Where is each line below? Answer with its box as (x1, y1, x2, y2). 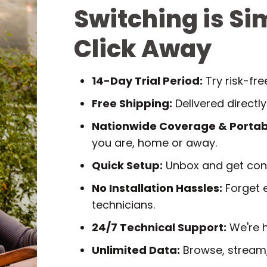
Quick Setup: (91, 158, 163, 173)
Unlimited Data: (91, 243, 180, 257)
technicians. (91, 197, 155, 212)
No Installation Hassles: (91, 181, 222, 195)
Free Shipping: (91, 96, 172, 111)
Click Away (73, 32, 212, 66)
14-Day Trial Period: (91, 73, 203, 88)
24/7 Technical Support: (91, 220, 226, 235)
